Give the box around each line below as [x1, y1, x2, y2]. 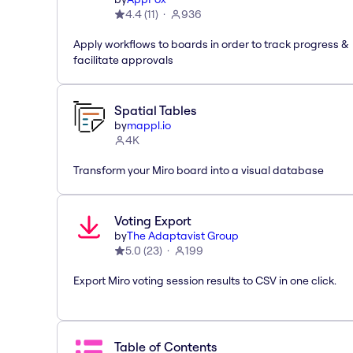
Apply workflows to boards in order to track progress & [73, 36, 348, 51]
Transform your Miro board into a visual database [73, 162, 324, 177]
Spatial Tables [114, 102, 196, 118]
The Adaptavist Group [127, 228, 239, 243]
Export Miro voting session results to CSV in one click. [73, 273, 336, 288]
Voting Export [114, 212, 191, 229]
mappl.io [127, 117, 171, 132]
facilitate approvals [73, 52, 173, 67]
